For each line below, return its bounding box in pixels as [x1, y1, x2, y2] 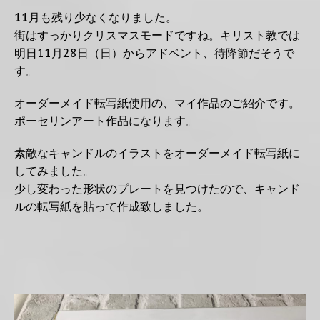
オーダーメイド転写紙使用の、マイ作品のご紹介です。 [14, 96, 300, 111]
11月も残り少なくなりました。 [14, 10, 177, 25]
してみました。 [14, 164, 94, 179]
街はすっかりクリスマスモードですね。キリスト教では [14, 28, 300, 43]
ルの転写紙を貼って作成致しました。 [14, 199, 209, 214]
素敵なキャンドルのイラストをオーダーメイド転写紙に [14, 146, 300, 161]
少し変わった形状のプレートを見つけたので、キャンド [14, 181, 300, 196]
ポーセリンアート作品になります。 [14, 114, 197, 129]
